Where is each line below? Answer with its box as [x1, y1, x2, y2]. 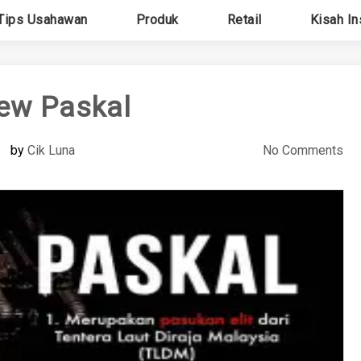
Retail [226, 12, 262, 27]
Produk [135, 12, 179, 27]
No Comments [262, 143, 343, 158]
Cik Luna [27, 143, 76, 158]
